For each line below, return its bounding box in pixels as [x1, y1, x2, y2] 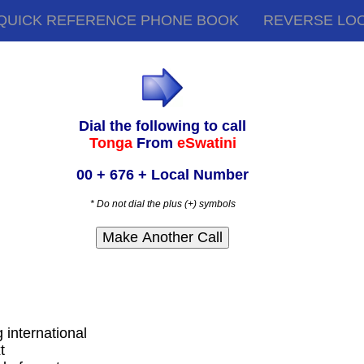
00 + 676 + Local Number [76, 167, 249, 184]
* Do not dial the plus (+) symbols [89, 198, 236, 210]
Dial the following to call [79, 118, 247, 135]
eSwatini [176, 135, 236, 152]
